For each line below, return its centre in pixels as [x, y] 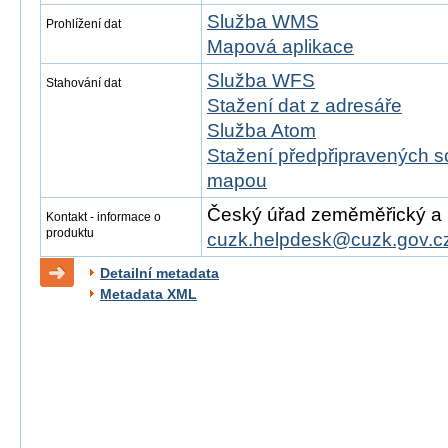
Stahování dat [83, 83]
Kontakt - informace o [103, 217]
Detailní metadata [159, 273]
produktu [70, 233]
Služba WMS [263, 21]
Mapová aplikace [280, 46]
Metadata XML [148, 294]
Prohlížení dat [83, 24]
